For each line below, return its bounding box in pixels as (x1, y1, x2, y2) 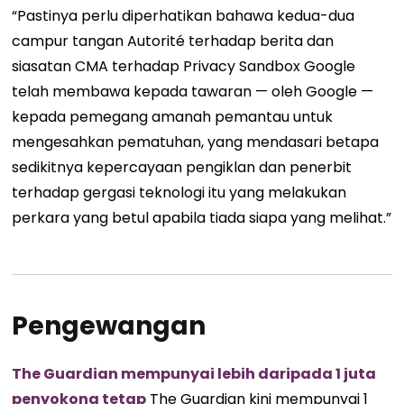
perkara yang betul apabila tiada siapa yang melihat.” (12, 207, 392, 228)
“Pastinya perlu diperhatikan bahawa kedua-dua (12, 5, 355, 26)
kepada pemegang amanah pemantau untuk (12, 106, 334, 127)
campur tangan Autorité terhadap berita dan (12, 30, 335, 51)
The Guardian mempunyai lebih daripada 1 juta (12, 363, 377, 384)
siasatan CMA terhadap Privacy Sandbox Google (12, 55, 356, 77)
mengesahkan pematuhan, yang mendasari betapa (12, 131, 380, 152)
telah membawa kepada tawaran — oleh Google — (12, 80, 374, 102)
